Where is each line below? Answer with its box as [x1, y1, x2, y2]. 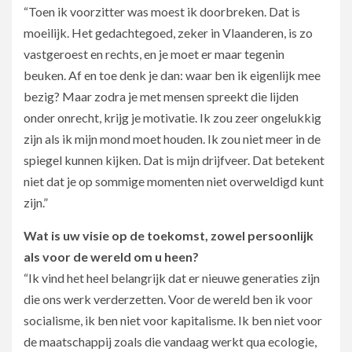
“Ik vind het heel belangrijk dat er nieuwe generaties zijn [24, 269, 320, 285]
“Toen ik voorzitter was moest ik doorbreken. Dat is [24, 3, 300, 19]
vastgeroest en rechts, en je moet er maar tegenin [24, 46, 284, 61]
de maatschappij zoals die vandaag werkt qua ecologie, [24, 333, 317, 349]
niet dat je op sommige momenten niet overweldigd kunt [24, 173, 324, 189]
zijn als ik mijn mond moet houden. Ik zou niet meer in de [24, 130, 321, 146]
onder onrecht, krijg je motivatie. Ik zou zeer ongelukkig [24, 109, 321, 125]
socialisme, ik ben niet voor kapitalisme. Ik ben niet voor [24, 312, 322, 328]
